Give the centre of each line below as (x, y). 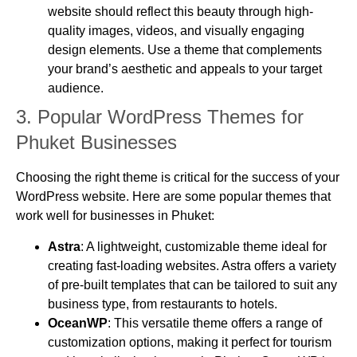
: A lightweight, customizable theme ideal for (204, 246)
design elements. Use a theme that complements (185, 50)
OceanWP (78, 323)
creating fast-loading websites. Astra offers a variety (192, 265)
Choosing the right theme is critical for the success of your (178, 178)
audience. (76, 88)
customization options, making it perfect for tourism (190, 342)
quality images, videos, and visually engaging (176, 31)
